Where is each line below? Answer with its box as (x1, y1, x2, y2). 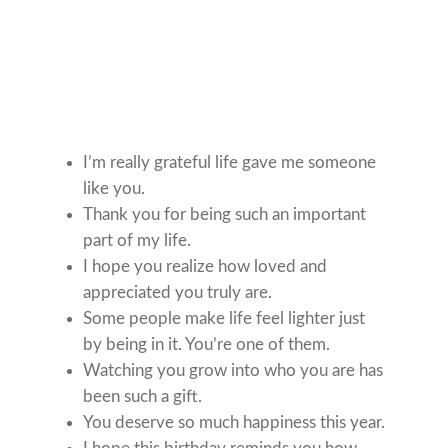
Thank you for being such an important (83, 206, 367, 224)
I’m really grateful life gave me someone (83, 154, 377, 172)
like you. (83, 180, 146, 198)
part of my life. (83, 232, 192, 250)
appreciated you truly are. (83, 284, 273, 302)
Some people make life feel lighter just (83, 310, 366, 328)
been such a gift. (83, 388, 203, 406)
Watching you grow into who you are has (83, 362, 384, 380)
